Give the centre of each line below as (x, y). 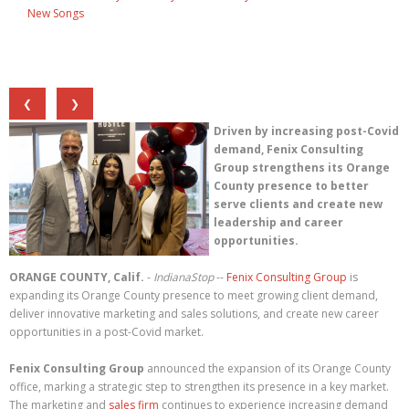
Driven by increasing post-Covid (306, 131)
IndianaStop (184, 277)
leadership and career (278, 222)
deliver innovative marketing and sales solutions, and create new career (194, 314)
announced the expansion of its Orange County (267, 368)
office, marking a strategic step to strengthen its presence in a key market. (199, 387)
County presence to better (291, 186)
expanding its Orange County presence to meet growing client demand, (194, 295)
